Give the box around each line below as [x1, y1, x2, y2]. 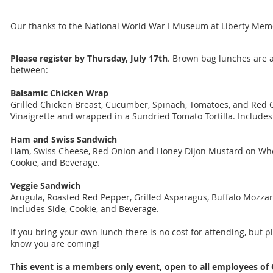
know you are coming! [10, 238, 99, 249]
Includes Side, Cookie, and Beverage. [10, 203, 159, 214]
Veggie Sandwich [10, 180, 80, 191]
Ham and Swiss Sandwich [10, 133, 117, 145]
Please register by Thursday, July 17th [10, 52, 168, 64]
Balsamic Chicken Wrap [10, 87, 108, 99]
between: [10, 64, 48, 76]
